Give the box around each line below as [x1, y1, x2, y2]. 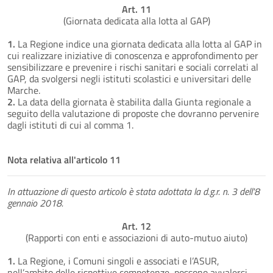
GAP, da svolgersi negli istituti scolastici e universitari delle [7, 71, 251, 86]
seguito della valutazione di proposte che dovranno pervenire [7, 105, 259, 121]
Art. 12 [122, 218, 151, 233]
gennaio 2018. [7, 195, 63, 210]
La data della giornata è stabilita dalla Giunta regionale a [15, 94, 251, 109]
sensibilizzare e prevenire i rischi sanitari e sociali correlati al [7, 59, 258, 74]
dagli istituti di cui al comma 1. [7, 117, 133, 132]
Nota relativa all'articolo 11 [7, 152, 121, 167]
